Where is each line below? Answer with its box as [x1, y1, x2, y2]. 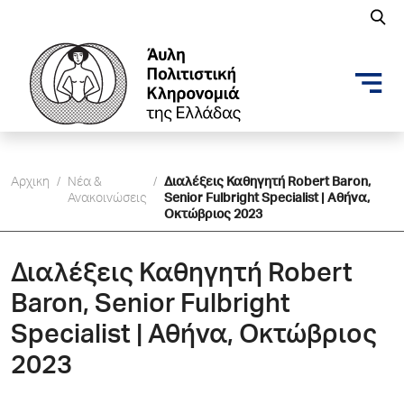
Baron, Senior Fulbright [11, 293, 290, 319]
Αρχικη [11, 177, 50, 189]
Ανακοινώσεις [68, 193, 146, 206]
